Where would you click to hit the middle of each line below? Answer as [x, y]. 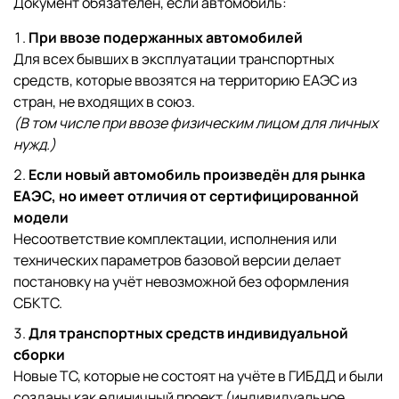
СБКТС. [38, 303]
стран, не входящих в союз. [104, 102]
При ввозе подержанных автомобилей [166, 38]
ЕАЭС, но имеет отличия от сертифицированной [186, 196]
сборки [39, 355]
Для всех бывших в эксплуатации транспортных [174, 59]
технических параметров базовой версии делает [177, 261]
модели [41, 218]
